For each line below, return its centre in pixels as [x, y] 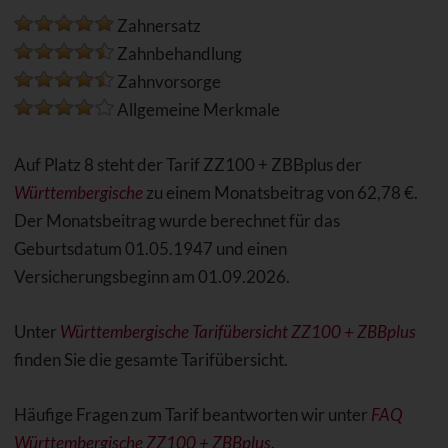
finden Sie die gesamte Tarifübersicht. [150, 360]
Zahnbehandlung [177, 54]
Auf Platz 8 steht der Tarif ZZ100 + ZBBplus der [187, 165]
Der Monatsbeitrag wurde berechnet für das [176, 221]
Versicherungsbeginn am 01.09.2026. [151, 277]
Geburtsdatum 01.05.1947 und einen [150, 249]
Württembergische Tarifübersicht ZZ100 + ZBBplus [237, 332]
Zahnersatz [157, 26]
